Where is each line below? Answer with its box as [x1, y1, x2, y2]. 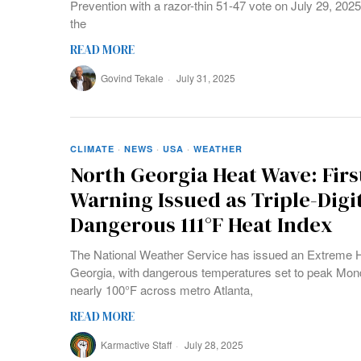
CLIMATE [70, 143, 114, 156]
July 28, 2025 [182, 338, 243, 352]
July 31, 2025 [174, 71, 235, 85]
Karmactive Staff [101, 338, 172, 352]
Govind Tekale [101, 71, 164, 85]
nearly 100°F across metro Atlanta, [70, 281, 253, 299]
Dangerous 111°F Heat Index [70, 210, 333, 240]
